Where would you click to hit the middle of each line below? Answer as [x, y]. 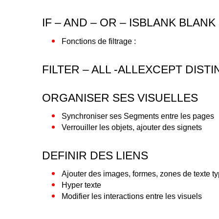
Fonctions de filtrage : [99, 41]
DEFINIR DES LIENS [95, 155]
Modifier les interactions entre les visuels [132, 197]
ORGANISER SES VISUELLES [120, 98]
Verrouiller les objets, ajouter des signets [132, 127]
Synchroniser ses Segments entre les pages [138, 116]
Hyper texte [82, 185]
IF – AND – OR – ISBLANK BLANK [129, 23]
